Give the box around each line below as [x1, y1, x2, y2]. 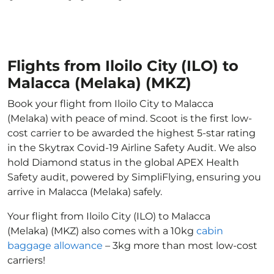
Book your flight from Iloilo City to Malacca [7, 98, 213, 109]
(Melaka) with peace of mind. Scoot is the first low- [7, 113, 252, 124]
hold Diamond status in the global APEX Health [7, 157, 239, 168]
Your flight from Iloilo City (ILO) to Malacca [7, 210, 210, 222]
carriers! [7, 254, 45, 266]
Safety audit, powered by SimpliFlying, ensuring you [7, 171, 261, 183]
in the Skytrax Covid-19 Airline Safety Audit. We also [7, 142, 256, 154]
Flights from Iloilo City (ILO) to [7, 57, 239, 75]
